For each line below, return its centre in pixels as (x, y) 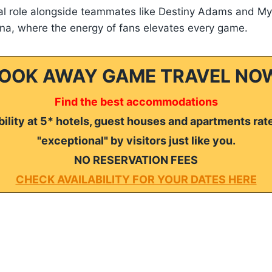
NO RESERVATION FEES (136, 160)
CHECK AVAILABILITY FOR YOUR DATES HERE (136, 179)
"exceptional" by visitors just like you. (136, 140)
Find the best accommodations (136, 101)
